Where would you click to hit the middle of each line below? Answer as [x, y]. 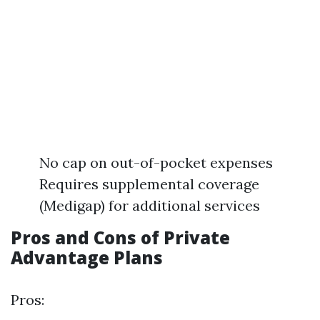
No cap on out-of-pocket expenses [156, 162]
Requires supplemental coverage [149, 184]
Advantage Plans [87, 257]
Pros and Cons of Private [120, 237]
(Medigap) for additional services [150, 205]
